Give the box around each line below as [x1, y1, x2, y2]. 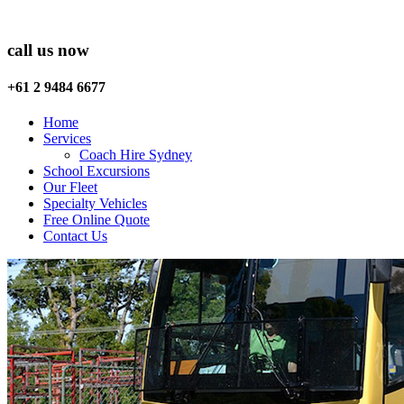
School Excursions [43, 163, 150, 179]
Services [43, 131, 91, 147]
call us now [7, 40, 89, 60]
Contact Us [43, 228, 107, 244]
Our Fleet [43, 179, 97, 196]
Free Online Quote [43, 212, 150, 228]
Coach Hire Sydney [79, 147, 192, 163]
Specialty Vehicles [43, 196, 147, 212]
